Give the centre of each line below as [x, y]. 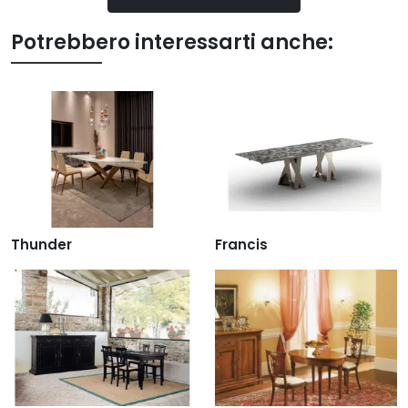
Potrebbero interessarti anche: [172, 43]
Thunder [41, 244]
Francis [241, 244]
